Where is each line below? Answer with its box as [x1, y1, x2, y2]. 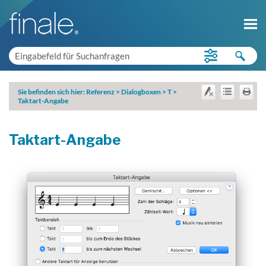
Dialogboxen [121, 87, 161, 96]
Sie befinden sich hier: [18, 87, 86, 96]
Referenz [86, 87, 115, 96]
